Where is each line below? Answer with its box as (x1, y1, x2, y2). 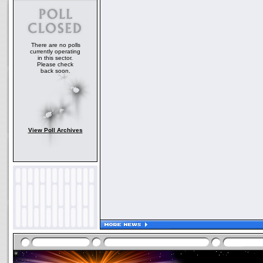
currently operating (30, 48, 80, 55)
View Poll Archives (28, 127, 83, 133)
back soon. (40, 68, 70, 74)
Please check (37, 61, 73, 68)
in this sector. (38, 55, 73, 61)
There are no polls (31, 42, 80, 48)
